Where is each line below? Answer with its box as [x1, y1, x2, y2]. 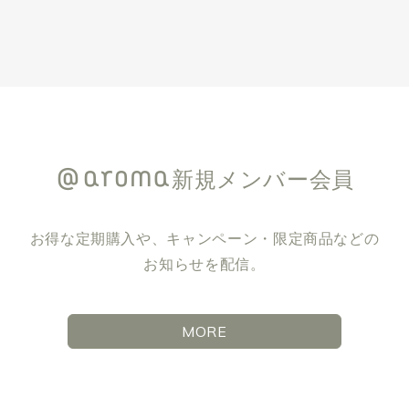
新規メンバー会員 [171, 166, 355, 192]
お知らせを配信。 [143, 256, 266, 272]
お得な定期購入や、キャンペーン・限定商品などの [29, 230, 380, 246]
